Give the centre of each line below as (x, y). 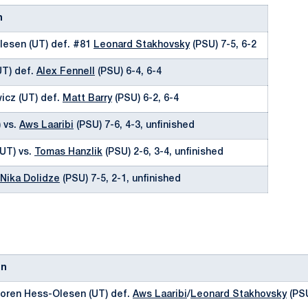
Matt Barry (87, 99)
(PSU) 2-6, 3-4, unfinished (163, 152)
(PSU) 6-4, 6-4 (128, 72)
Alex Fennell (66, 72)
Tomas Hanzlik (68, 152)
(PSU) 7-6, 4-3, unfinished (134, 125)
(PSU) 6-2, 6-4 (145, 99)
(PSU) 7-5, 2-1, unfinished (120, 179)
